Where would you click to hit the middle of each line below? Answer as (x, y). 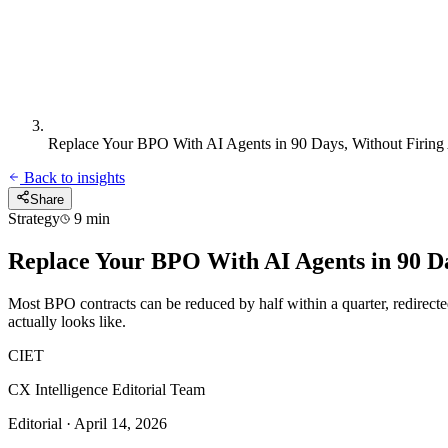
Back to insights (72, 177)
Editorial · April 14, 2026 (87, 423)
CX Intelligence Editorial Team (106, 389)
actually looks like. (67, 321)
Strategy (34, 218)
